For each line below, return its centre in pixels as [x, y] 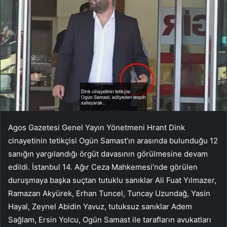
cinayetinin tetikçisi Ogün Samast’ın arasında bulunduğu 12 [113, 141]
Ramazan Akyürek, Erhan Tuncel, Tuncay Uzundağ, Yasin [109, 194]
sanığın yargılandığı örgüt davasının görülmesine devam [108, 154]
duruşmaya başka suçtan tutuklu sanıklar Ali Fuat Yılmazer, [112, 180]
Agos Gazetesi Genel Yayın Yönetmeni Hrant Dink [97, 128]
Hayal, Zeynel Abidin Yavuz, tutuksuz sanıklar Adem [100, 207]
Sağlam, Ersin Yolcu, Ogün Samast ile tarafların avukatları [110, 220]
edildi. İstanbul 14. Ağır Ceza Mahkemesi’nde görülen [103, 167]
